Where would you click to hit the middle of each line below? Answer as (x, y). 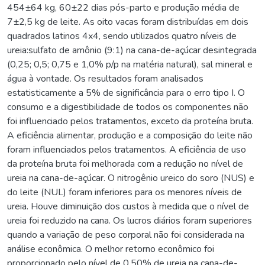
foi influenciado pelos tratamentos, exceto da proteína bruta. (130, 121)
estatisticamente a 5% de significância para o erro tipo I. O (126, 93)
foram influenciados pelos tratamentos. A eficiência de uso (127, 149)
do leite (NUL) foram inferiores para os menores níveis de (125, 192)
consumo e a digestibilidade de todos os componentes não (128, 107)
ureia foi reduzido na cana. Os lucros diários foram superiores (130, 220)
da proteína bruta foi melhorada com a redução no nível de (125, 164)
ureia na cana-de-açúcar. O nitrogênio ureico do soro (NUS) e (131, 178)
